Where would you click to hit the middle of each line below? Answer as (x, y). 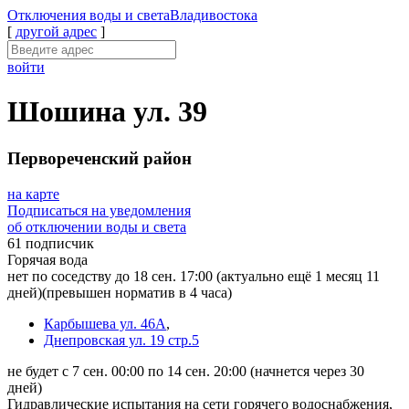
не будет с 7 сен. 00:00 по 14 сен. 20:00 (129, 371)
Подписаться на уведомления (99, 210)
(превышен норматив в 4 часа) (137, 292)
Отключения (48, 15)
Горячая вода (47, 259)
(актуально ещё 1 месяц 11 (298, 276)
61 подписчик (51, 243)
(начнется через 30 (307, 371)
